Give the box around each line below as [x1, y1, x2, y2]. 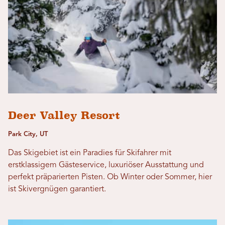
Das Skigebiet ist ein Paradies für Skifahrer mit [8, 149, 171, 157]
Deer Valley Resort [8, 108, 120, 122]
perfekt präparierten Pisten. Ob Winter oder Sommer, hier [8, 173, 212, 181]
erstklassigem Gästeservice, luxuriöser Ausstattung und [8, 161, 204, 169]
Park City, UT [8, 131, 48, 138]
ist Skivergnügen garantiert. [8, 185, 106, 193]
